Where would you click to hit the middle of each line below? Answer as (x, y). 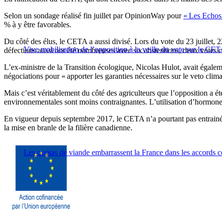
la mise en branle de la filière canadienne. (68, 128)
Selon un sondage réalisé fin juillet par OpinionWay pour (94, 16)
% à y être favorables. (38, 25)
